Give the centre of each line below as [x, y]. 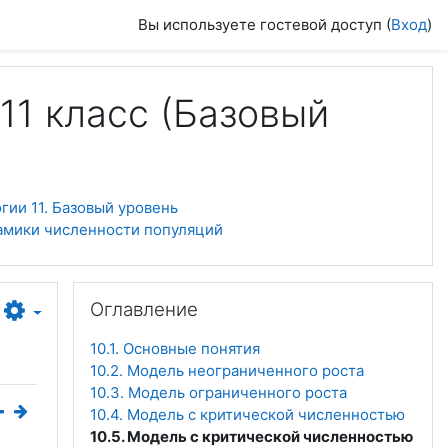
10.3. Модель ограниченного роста [218, 392]
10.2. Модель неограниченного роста [227, 370]
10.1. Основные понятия [175, 348]
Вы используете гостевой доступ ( [264, 24]
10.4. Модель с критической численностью [247, 414]
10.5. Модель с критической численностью [251, 436]
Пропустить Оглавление [160, 291]
